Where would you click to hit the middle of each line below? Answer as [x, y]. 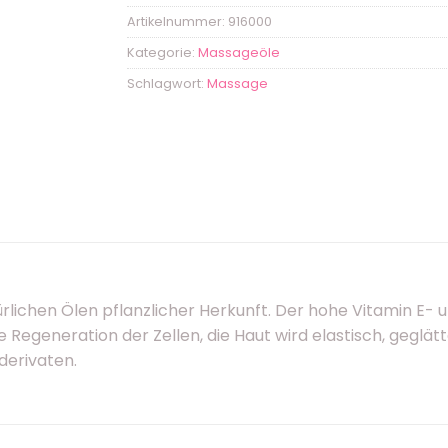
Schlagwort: [167, 83]
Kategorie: [162, 52]
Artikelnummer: [177, 21]
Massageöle [239, 52]
